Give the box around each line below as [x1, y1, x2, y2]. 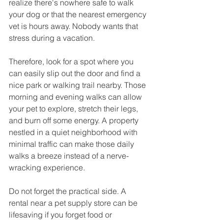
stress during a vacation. [9, 32, 95, 43]
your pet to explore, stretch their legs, [9, 103, 140, 113]
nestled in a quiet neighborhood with [9, 127, 139, 137]
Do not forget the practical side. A [9, 186, 128, 196]
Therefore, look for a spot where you [9, 56, 136, 66]
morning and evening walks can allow [9, 91, 144, 102]
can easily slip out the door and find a [9, 68, 142, 78]
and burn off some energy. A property [9, 115, 140, 125]
